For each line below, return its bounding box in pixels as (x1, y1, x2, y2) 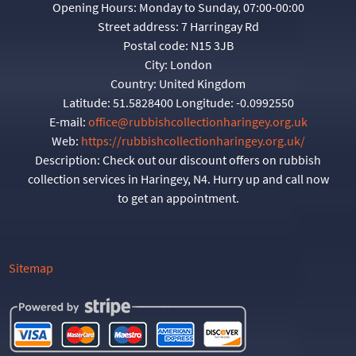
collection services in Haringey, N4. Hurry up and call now (27, 170, 329, 187)
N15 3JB (190, 37, 234, 53)
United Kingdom (159, 75, 246, 91)
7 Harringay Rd (180, 17, 259, 34)
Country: (110, 75, 159, 91)
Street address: (97, 17, 181, 34)
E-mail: (48, 113, 88, 130)
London (169, 56, 212, 72)
